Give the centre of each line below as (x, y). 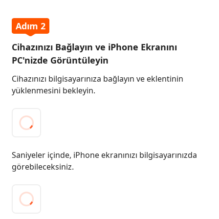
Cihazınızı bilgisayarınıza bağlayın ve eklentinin (98, 79)
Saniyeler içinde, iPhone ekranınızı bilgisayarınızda (104, 155)
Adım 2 (31, 26)
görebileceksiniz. (43, 167)
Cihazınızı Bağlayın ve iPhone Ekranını (94, 47)
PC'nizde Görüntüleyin (60, 60)
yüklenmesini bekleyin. (54, 90)
